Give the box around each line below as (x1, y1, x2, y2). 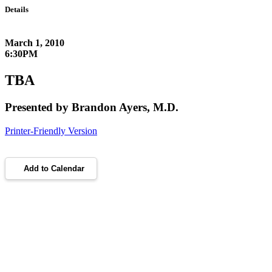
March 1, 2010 (5, 38, 64, 49)
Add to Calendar (24, 164, 84, 174)
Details (5, 5, 29, 14)
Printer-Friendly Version (5, 126, 97, 137)
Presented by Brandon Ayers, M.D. (5, 101, 178, 114)
